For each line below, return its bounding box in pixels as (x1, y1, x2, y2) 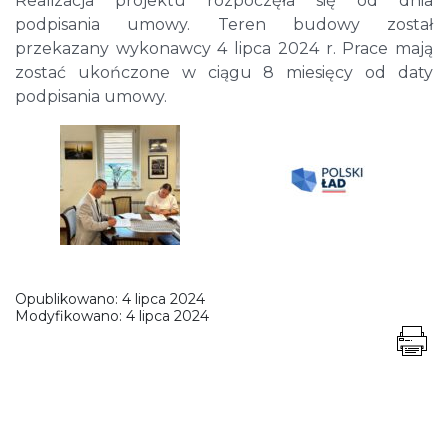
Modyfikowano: (15, 306, 126, 325)
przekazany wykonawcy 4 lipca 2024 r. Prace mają (15, 38, 433, 58)
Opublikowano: (15, 289, 122, 308)
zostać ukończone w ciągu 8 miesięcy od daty (15, 62, 433, 82)
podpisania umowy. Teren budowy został (15, 14, 433, 34)
